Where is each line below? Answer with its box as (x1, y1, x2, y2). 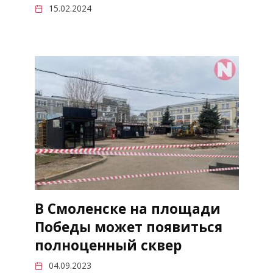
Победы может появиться (34, 218, 222, 237)
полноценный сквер (34, 236, 182, 255)
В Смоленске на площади (34, 199, 221, 219)
